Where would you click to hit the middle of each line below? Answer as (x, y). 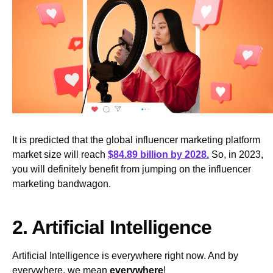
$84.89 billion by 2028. (158, 155)
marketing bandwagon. (63, 184)
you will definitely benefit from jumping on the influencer (132, 169)
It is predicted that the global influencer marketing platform (136, 140)
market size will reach (60, 155)
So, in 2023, (236, 155)
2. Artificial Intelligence (112, 228)
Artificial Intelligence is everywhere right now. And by (125, 256)
